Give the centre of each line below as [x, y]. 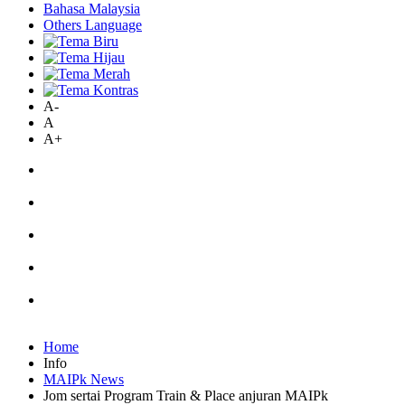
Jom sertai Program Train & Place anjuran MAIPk [186, 396]
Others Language [93, 25]
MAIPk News [84, 379]
